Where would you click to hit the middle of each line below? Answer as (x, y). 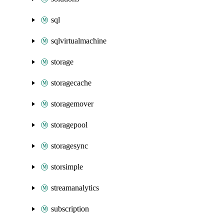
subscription (70, 209)
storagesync (69, 146)
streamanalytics (75, 188)
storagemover (72, 104)
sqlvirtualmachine (79, 41)
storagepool (69, 125)
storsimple (67, 167)
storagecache (71, 83)
